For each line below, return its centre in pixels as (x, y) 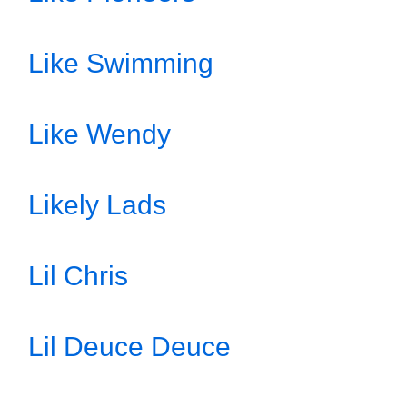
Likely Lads (97, 205)
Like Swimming (121, 63)
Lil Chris (78, 276)
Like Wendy (99, 134)
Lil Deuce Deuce (129, 347)
